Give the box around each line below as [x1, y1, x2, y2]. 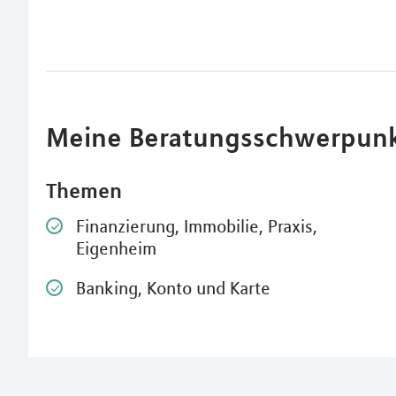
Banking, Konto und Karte [76, 277, 270, 299]
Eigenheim [76, 237, 156, 259]
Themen [46, 178, 122, 203]
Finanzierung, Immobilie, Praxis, [76, 215, 317, 237]
